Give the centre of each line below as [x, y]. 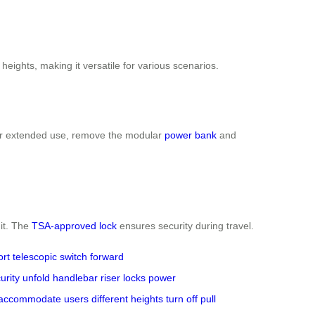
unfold [36, 277]
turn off [182, 298]
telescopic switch [50, 256]
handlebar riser [86, 277]
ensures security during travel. [185, 225]
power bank [191, 135]
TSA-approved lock [74, 225]
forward [107, 256]
